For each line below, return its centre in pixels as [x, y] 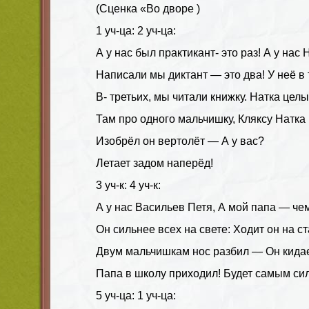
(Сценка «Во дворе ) [148, 8]
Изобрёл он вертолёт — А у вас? [180, 141]
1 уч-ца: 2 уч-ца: [136, 30]
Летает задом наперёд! [154, 163]
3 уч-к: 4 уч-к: [128, 185]
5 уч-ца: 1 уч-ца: [136, 295]
